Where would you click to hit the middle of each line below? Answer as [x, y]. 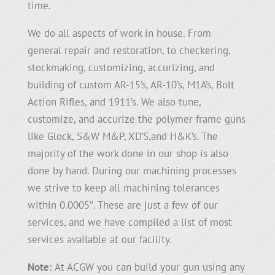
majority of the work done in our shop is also [128, 153]
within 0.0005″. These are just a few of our [122, 205]
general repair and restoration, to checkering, [129, 50]
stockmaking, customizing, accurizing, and [121, 68]
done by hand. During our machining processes [132, 171]
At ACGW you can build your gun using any [148, 267]
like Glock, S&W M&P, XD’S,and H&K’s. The [122, 136]
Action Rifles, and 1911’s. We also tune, [114, 102]
